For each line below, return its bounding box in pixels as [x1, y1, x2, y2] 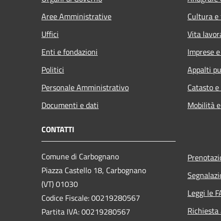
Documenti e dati [41, 99, 99, 111]
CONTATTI [41, 123, 74, 135]
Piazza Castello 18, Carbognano [41, 164, 146, 176]
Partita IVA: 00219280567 [41, 205, 130, 218]
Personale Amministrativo [41, 81, 129, 93]
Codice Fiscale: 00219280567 [41, 191, 140, 204]
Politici [41, 63, 64, 75]
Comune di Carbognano [41, 150, 119, 162]
